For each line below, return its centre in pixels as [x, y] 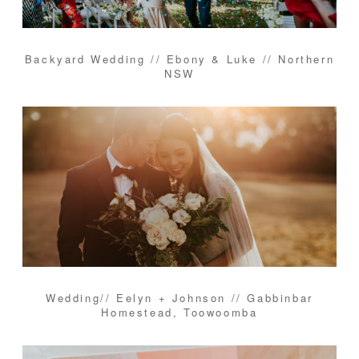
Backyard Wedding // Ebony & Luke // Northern [179, 59]
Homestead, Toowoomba [179, 313]
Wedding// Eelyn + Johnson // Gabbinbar [179, 298]
